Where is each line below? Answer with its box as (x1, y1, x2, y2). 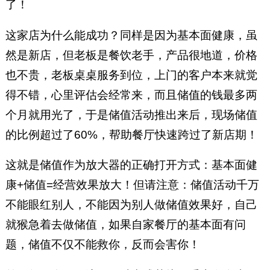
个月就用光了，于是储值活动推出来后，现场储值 (5, 108, 257, 121)
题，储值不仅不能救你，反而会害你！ (5, 238, 200, 251)
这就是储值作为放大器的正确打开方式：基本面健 (5, 159, 257, 172)
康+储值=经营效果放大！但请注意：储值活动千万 (5, 178, 259, 192)
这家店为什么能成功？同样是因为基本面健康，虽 (5, 28, 257, 42)
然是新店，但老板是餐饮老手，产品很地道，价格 (5, 48, 257, 61)
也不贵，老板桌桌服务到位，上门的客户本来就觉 (5, 68, 257, 81)
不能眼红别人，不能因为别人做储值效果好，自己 (5, 198, 257, 212)
